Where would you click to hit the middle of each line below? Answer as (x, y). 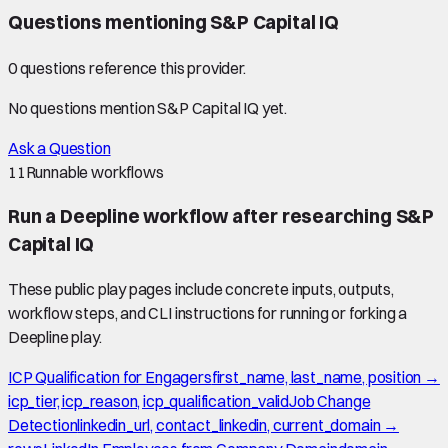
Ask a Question (59, 147)
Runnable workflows (94, 171)
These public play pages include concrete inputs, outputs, (201, 289)
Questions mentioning (109, 23)
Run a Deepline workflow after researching (202, 216)
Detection (43, 425)
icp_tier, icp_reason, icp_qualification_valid (149, 401)
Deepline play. (55, 337)
